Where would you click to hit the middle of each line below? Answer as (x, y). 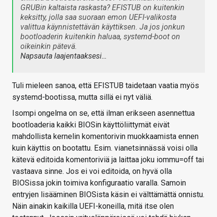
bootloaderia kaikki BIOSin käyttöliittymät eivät (91, 125)
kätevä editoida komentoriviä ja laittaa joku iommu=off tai (108, 160)
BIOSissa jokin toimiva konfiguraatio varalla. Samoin (99, 183)
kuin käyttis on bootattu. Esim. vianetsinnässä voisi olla (105, 148)
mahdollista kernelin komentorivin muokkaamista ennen (105, 137)
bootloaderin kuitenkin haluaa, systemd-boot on (100, 37)
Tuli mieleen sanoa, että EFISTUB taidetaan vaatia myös (106, 86)
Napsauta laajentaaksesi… (63, 56)
